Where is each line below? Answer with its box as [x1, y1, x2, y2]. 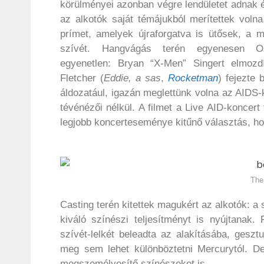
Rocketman [168, 72, 218, 84]
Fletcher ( [60, 72, 104, 84]
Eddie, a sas [104, 72, 161, 84]
